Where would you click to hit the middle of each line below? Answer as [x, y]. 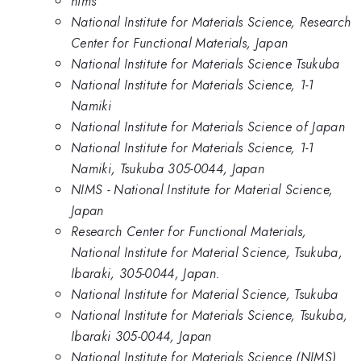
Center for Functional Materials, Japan [180, 43]
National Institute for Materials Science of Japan [208, 127]
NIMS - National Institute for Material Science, [202, 190]
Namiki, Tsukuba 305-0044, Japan [168, 169]
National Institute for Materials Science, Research [211, 22]
